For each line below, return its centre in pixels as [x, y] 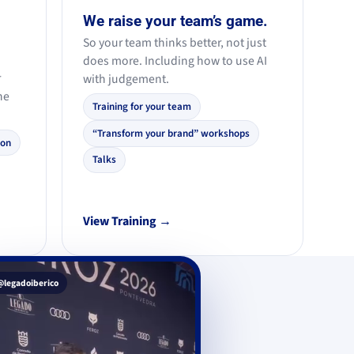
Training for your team [142, 107]
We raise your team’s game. [175, 21]
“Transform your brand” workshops [171, 133]
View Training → [127, 222]
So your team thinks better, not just [174, 42]
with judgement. [126, 79]
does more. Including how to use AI [175, 60]
